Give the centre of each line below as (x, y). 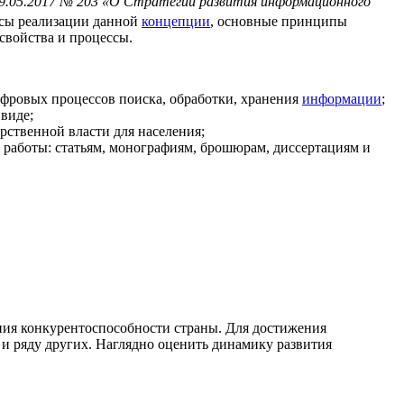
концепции (176, 22)
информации (342, 99)
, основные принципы (279, 22)
